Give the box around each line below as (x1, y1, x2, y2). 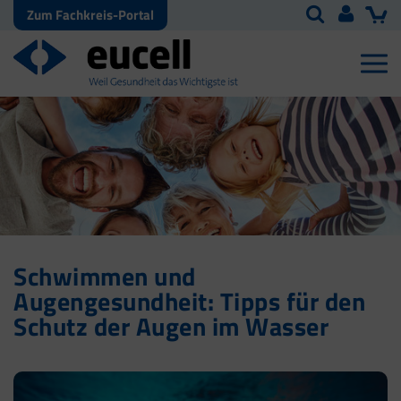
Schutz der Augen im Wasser (13, 307, 328, 346)
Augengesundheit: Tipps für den (13, 282, 365, 321)
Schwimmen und (13, 257, 196, 296)
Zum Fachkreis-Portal (27, 4, 154, 25)
